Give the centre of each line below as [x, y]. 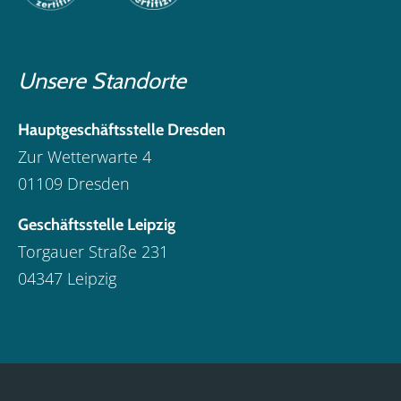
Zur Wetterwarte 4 [85, 157]
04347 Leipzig [67, 278]
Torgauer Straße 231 [93, 251]
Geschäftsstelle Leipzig [97, 224]
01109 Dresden [74, 184]
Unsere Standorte [102, 81]
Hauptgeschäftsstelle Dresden [122, 130]
